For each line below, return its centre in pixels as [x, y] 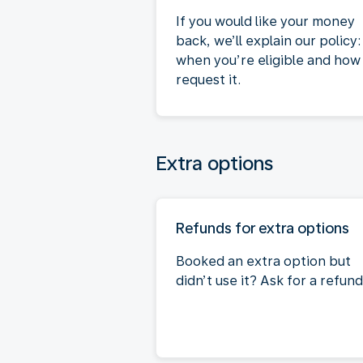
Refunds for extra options [263, 228]
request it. [208, 79]
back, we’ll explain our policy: [268, 41]
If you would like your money [265, 21]
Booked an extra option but [263, 261]
